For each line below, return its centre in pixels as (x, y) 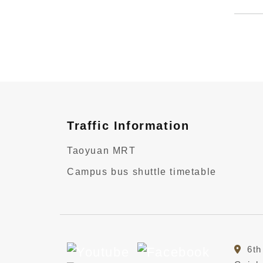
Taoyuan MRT (102, 151)
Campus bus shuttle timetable (142, 172)
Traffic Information (128, 126)
